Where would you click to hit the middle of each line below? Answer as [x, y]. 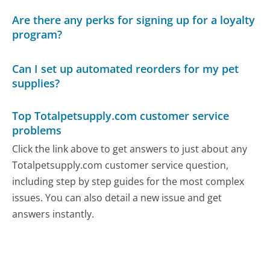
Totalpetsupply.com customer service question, [121, 165]
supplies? [36, 83]
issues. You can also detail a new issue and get [117, 198]
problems [37, 130]
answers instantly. [53, 214]
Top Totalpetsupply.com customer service [121, 116]
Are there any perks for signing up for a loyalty [134, 20]
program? [37, 34]
